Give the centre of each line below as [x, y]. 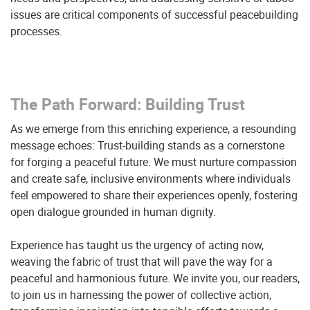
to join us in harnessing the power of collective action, [141, 295]
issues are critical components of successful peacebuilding [154, 15]
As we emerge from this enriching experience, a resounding [153, 129]
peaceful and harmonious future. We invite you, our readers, [155, 278]
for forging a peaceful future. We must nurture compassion [154, 162]
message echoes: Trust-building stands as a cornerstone [147, 145]
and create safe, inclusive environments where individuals [151, 179]
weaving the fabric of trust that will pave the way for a [142, 262]
